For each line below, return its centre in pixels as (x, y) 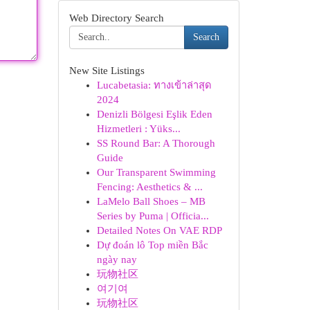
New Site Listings (107, 71)
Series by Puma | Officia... (153, 216)
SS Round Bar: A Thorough (156, 143)
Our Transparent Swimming (156, 172)
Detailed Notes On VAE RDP (159, 230)
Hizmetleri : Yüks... (138, 129)
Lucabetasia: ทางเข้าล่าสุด (154, 85)
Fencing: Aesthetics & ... (149, 187)
